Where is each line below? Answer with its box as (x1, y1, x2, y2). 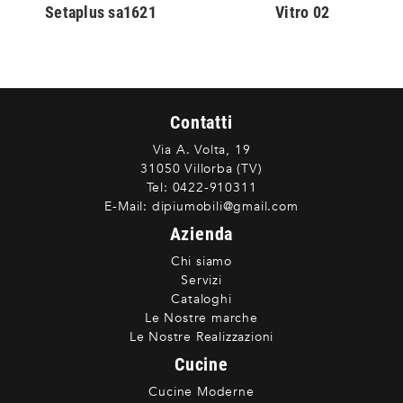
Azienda (169, 223, 234, 246)
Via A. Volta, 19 (152, 141, 251, 159)
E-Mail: (104, 198, 148, 216)
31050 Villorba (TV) (140, 160, 263, 178)
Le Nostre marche (145, 309, 258, 327)
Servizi (181, 272, 222, 290)
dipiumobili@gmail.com (148, 198, 299, 216)
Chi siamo (170, 253, 233, 271)
